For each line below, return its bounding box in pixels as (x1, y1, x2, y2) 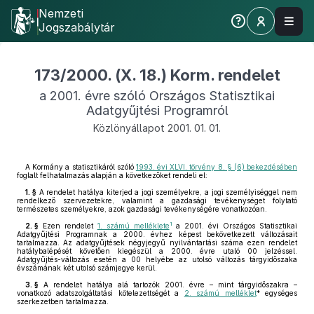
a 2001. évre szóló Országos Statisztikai (39, 88, 275, 103)
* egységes (256, 289, 298, 297)
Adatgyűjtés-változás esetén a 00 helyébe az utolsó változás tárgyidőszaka (17, 255, 297, 264)
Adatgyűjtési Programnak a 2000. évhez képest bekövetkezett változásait (17, 230, 297, 238)
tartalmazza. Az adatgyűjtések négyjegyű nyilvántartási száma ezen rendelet (17, 238, 297, 247)
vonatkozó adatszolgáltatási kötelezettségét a (17, 289, 184, 297)
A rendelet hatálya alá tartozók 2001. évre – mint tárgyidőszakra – (39, 280, 297, 289)
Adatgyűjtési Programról (86, 103, 228, 118)
